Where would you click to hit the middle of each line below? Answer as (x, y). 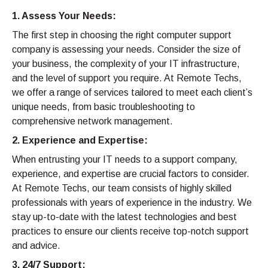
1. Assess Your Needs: (64, 16)
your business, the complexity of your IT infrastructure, (126, 63)
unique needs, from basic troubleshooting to (103, 106)
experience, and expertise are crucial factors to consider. (131, 173)
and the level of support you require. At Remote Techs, (127, 78)
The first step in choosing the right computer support (122, 35)
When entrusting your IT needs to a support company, (125, 159)
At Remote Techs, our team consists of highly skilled (122, 188)
